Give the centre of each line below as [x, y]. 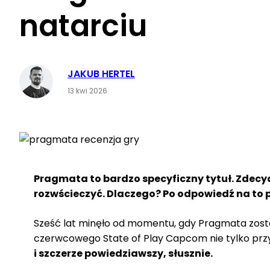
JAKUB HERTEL [101, 74]
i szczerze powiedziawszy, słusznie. [123, 253]
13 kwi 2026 [87, 91]
